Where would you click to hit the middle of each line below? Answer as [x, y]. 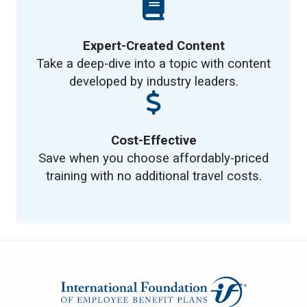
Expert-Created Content [153, 46]
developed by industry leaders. [153, 81]
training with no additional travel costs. [153, 176]
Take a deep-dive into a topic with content [153, 63]
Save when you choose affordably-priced [153, 158]
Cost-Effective [153, 140]
